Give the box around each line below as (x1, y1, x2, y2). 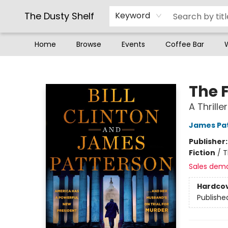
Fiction (188, 148, 215, 158)
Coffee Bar (165, 39, 204, 49)
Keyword (115, 10, 150, 21)
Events (122, 39, 145, 49)
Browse (76, 39, 101, 49)
